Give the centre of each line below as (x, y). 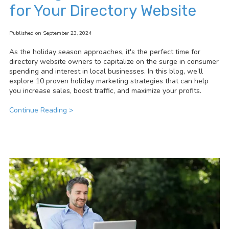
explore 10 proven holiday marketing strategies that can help (109, 81)
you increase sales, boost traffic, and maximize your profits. (105, 90)
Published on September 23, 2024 (50, 33)
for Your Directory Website (103, 10)
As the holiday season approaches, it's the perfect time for (105, 52)
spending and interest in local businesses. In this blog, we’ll (106, 71)
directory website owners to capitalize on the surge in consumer (114, 61)
